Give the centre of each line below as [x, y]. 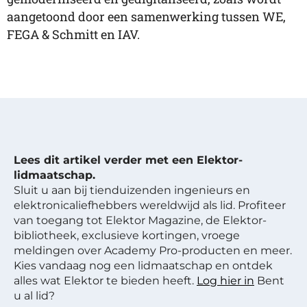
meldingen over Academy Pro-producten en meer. [153, 250]
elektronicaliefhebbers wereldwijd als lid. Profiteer [150, 205]
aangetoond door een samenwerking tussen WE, [146, 16]
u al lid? [34, 296]
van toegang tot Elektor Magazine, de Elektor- [140, 220]
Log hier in [225, 281]
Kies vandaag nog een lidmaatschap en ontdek [143, 266]
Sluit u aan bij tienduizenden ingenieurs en [132, 190]
